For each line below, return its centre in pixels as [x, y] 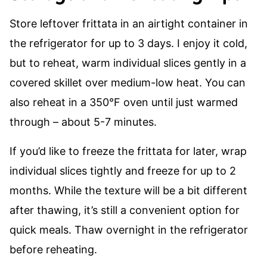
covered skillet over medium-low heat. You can [128, 83]
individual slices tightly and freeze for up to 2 [123, 171]
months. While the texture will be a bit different [128, 190]
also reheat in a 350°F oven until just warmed [124, 102]
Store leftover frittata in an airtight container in [129, 24]
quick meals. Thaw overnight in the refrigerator [129, 230]
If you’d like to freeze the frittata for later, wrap [128, 151]
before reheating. [53, 249]
